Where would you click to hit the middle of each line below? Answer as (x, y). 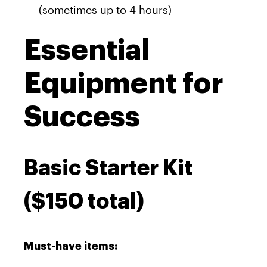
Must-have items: (71, 246)
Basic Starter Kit (108, 168)
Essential (87, 50)
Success (82, 117)
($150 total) (84, 201)
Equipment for (124, 83)
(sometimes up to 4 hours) (105, 9)
